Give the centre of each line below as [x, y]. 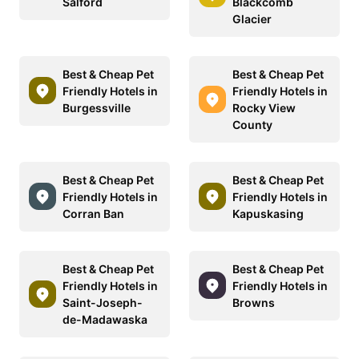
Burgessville [97, 107]
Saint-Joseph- [103, 302]
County [252, 124]
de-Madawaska [105, 319]
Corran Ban [93, 213]
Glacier [252, 18]
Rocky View [264, 107]
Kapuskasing [268, 213]
